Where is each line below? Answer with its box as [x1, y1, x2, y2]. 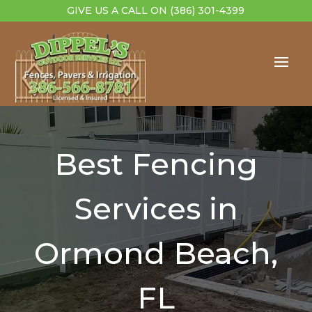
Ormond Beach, [34, 235, 278, 272]
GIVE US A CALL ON [67, 4, 171, 17]
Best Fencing [54, 146, 258, 183]
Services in [74, 190, 238, 228]
